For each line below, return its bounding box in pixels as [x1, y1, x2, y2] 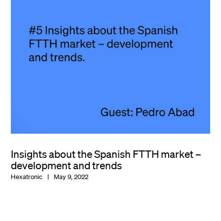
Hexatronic [11, 173, 43, 182]
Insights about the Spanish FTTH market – [11, 147, 202, 161]
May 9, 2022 [54, 173, 89, 182]
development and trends [11, 159, 122, 172]
